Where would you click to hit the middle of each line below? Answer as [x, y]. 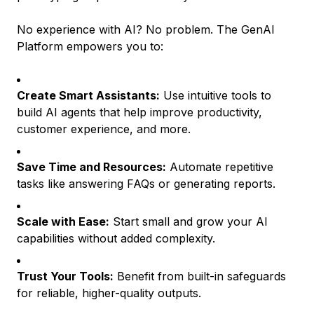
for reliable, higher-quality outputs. [109, 293]
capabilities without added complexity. [116, 238]
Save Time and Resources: [91, 167]
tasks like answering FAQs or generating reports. [146, 184]
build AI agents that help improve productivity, [139, 112]
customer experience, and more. [104, 129]
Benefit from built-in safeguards [200, 276]
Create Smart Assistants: [88, 95]
